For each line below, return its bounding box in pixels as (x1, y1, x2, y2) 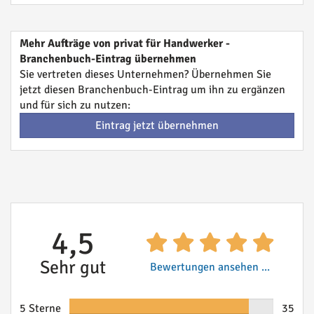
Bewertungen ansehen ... (150, 260, 270, 274)
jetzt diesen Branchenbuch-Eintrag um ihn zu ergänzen (20, 83, 285, 97)
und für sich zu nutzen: (20, 98, 130, 112)
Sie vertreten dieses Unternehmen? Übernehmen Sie (20, 67, 271, 81)
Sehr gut (39, 257, 106, 279)
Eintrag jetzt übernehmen (95, 118, 219, 132)
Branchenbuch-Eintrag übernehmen (20, 52, 196, 66)
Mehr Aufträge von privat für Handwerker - (20, 36, 230, 50)
